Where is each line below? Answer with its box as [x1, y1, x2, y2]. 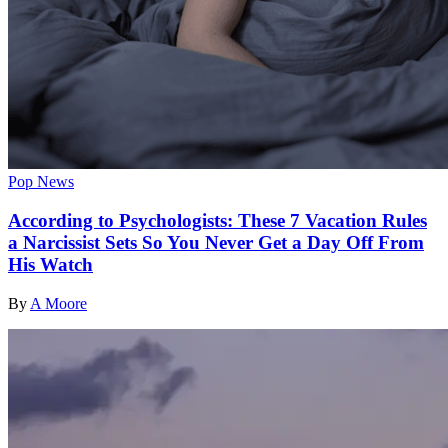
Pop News [8, 173, 74, 191]
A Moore [30, 294, 87, 312]
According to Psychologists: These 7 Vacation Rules [8, 209, 427, 231]
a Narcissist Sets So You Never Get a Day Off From [8, 231, 424, 253]
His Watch [8, 253, 93, 275]
